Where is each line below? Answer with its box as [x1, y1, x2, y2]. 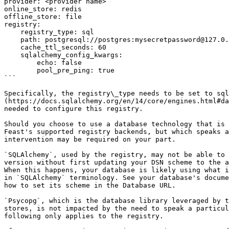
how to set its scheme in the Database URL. [4, 181, 176, 189]
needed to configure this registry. [4, 105, 143, 112]
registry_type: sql [4, 28, 20, 36]
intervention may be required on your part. [4, 135, 176, 143]
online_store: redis [4, 5, 82, 13]
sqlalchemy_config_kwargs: [4, 51, 20, 59]
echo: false [4, 59, 37, 66]
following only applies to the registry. [4, 212, 164, 220]
